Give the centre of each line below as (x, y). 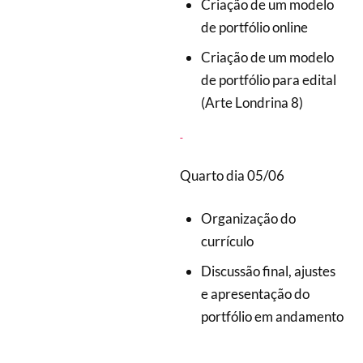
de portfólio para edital (269, 79)
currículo (227, 241)
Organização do (248, 219)
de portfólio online (255, 28)
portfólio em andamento (272, 316)
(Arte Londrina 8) (252, 102)
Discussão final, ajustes (268, 271)
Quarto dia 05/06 (233, 175)
